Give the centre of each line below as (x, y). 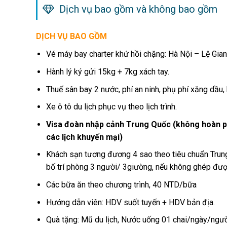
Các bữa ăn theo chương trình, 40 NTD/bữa (122, 184)
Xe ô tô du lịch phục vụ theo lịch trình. (112, 107)
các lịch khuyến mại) (85, 137)
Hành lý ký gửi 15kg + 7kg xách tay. (108, 71)
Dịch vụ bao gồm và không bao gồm (136, 9)
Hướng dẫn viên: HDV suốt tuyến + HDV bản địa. (131, 202)
